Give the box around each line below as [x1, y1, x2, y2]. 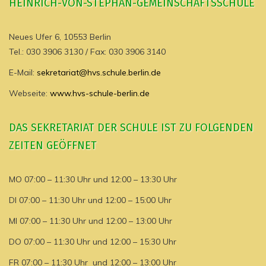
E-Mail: [9, 67, 37, 78]
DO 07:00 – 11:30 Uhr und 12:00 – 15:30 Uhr [9, 236, 176, 247]
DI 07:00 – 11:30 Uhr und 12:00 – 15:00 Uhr [9, 195, 172, 205]
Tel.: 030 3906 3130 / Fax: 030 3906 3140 [9, 46, 166, 57]
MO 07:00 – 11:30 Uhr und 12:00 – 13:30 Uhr [9, 174, 177, 185]
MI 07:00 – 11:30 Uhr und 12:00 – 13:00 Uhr [9, 216, 172, 226]
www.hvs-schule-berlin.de [50, 88, 150, 99]
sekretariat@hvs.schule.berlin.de [37, 67, 161, 78]
